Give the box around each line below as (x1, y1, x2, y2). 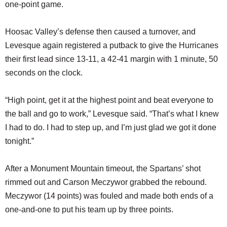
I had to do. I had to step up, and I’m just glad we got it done (5, 123, 216, 132)
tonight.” (5, 137, 34, 146)
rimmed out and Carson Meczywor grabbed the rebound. (5, 178, 207, 187)
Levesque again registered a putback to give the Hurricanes (5, 41, 218, 50)
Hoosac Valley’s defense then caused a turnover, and (5, 27, 196, 36)
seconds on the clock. (5, 68, 83, 78)
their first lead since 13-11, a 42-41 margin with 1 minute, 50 (5, 55, 218, 64)
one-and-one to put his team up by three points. (5, 205, 173, 214)
